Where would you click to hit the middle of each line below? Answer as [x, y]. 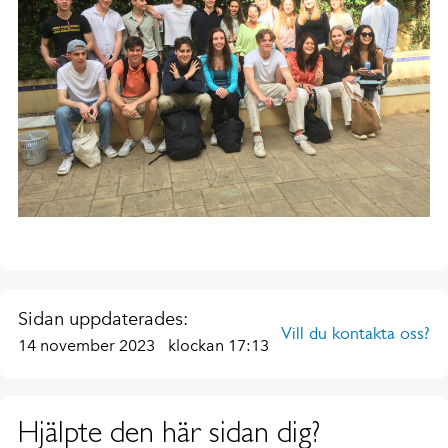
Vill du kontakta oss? [355, 332]
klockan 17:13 [218, 345]
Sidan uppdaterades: [103, 318]
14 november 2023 [88, 345]
